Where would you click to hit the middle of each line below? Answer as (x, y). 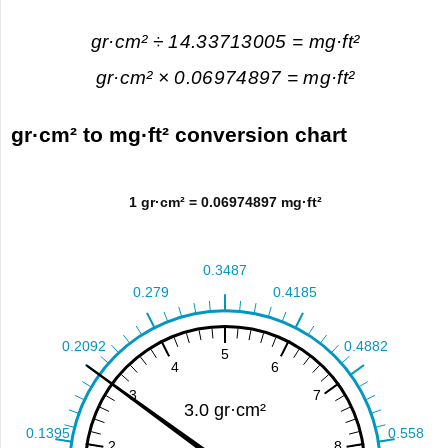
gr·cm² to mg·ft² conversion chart (179, 135)
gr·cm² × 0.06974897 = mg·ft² (225, 78)
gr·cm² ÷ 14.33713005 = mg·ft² (225, 41)
